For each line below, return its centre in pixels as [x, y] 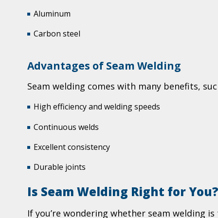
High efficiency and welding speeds [97, 107]
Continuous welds [66, 127]
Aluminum [52, 13]
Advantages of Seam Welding [104, 66]
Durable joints [60, 167]
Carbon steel [57, 34]
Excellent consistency [72, 147]
